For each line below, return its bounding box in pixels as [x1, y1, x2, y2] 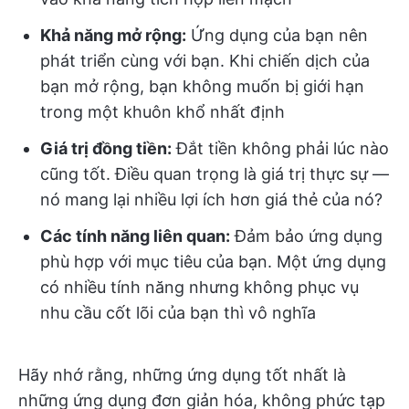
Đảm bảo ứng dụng [230, 226, 383, 246]
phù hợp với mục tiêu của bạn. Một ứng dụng [40, 252, 386, 271]
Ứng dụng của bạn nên [186, 26, 368, 45]
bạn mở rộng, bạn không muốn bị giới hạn [40, 77, 364, 96]
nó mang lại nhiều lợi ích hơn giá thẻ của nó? [40, 190, 383, 209]
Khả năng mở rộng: [40, 26, 186, 45]
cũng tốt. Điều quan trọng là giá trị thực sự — [40, 164, 389, 184]
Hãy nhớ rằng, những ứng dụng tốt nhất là [18, 365, 346, 384]
